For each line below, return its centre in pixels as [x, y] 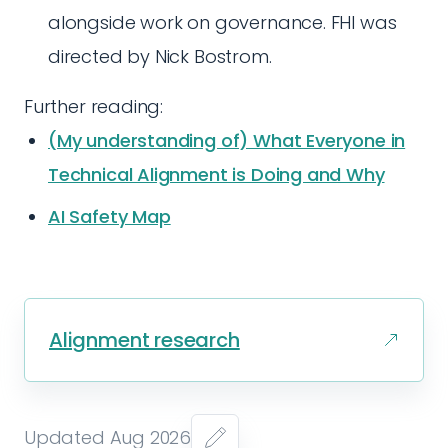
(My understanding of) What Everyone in [227, 140]
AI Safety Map [109, 216]
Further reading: [94, 106]
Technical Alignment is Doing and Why [216, 174]
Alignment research [144, 340]
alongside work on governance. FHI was [222, 22]
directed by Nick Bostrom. [160, 56]
